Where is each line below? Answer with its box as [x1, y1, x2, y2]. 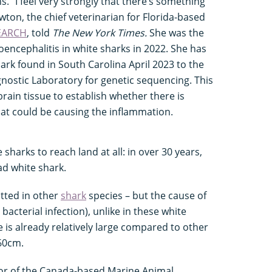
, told [27, 25, 52, 39]
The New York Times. [52, 25, 149, 39]
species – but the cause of [86, 188, 206, 202]
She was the [149, 25, 204, 39]
